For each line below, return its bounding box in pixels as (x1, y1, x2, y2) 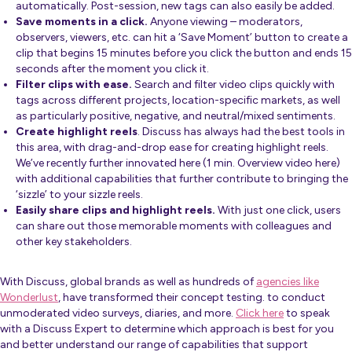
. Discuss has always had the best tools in (137, 125, 345, 139)
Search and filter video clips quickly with (132, 78, 335, 92)
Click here (236, 306, 284, 321)
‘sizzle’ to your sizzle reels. (16, 188, 143, 202)
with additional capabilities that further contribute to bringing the (16, 172, 348, 186)
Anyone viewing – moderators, (148, 15, 302, 29)
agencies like (256, 275, 319, 289)
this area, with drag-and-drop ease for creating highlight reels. (16, 141, 328, 155)
